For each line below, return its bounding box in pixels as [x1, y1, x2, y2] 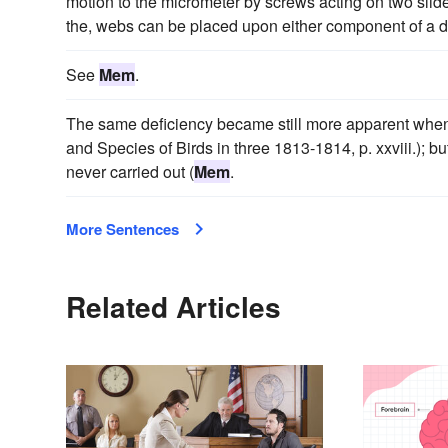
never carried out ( [66, 159, 194, 183]
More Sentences [66, 217, 179, 240]
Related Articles [66, 285, 281, 327]
